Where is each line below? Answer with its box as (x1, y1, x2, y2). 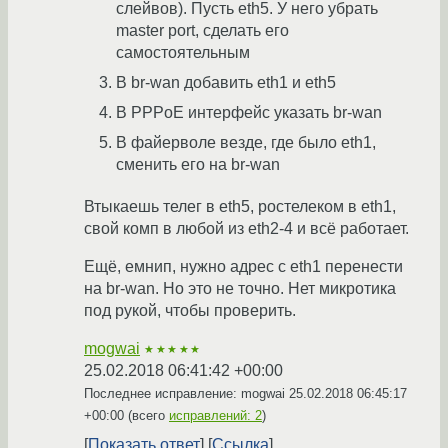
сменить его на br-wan (116, 156, 280, 174)
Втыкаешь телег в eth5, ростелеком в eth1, (84, 198, 396, 216)
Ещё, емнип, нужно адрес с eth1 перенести (84, 258, 403, 276)
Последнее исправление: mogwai (84, 386, 289, 402)
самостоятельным (116, 44, 250, 62)
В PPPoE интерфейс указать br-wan (116, 104, 382, 122)
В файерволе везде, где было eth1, (116, 134, 376, 152)
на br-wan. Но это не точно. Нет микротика (84, 280, 396, 298)
